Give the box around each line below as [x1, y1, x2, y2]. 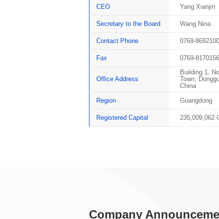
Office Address [96, 75, 139, 83]
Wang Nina [179, 20, 211, 27]
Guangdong [179, 97, 212, 105]
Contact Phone [96, 37, 139, 44]
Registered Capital [96, 114, 149, 122]
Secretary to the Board [96, 20, 161, 27]
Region [96, 97, 116, 105]
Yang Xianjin [179, 2, 215, 10]
